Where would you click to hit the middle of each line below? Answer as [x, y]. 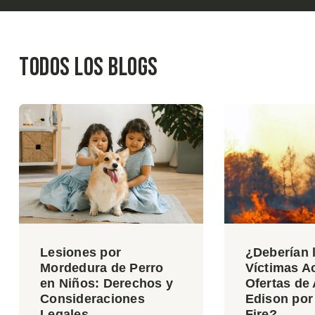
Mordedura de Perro [102, 268]
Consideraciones [92, 299]
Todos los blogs [89, 68]
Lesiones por [81, 253]
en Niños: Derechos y [107, 284]
